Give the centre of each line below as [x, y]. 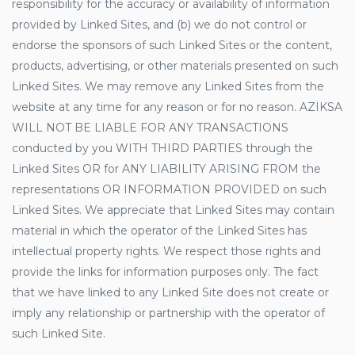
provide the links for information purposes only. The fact [165, 272]
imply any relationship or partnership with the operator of [168, 313]
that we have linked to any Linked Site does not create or [170, 292]
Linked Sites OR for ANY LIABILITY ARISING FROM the [166, 169]
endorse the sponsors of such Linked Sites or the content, [172, 45]
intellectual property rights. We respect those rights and [166, 251]
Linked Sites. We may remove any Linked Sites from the [168, 86]
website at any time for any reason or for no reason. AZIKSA [177, 107]
